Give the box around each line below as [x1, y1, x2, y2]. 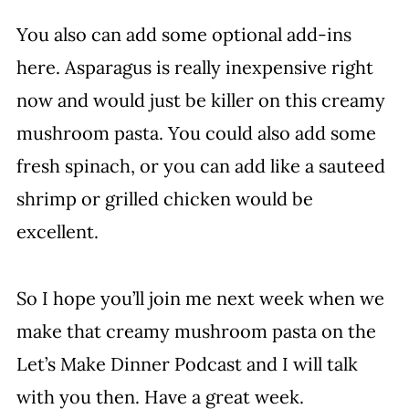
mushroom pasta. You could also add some [16, 121, 376, 144]
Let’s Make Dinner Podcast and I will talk [16, 352, 358, 375]
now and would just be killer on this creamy [16, 89, 385, 111]
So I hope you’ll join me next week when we [16, 287, 384, 309]
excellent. [16, 220, 99, 243]
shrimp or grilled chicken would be [16, 187, 313, 210]
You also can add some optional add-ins [16, 23, 351, 46]
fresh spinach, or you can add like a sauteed [16, 154, 385, 177]
